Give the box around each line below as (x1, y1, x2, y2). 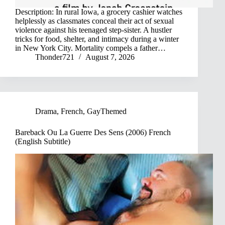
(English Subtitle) (15, 137, 70, 146)
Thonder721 (35, 53, 74, 62)
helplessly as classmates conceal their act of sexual (15, 17, 174, 26)
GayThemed (87, 107, 127, 116)
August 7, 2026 (85, 53, 135, 62)
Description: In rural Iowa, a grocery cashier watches (15, 8, 182, 17)
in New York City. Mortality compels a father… (15, 44, 166, 53)
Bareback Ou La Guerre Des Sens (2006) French (15, 128, 171, 137)
